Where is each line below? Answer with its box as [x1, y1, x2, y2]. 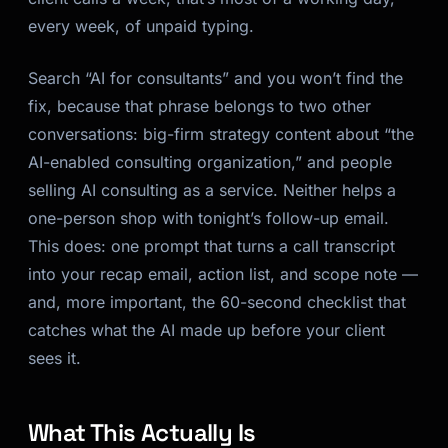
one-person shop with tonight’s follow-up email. [28, 208, 389, 228]
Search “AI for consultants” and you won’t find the [28, 68, 403, 88]
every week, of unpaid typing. [28, 16, 254, 36]
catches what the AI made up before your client [28, 320, 385, 340]
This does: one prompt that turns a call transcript [28, 236, 395, 256]
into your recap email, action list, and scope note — [28, 264, 418, 284]
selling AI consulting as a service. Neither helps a [28, 180, 396, 200]
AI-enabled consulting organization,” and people [28, 152, 392, 172]
